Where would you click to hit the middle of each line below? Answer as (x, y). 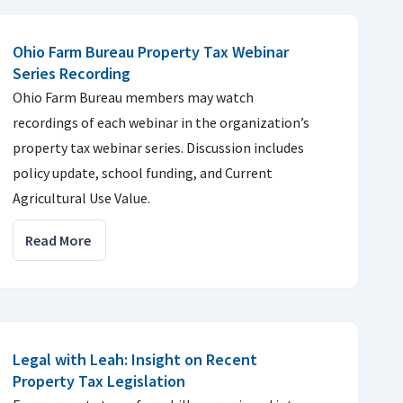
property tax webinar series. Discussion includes (158, 148)
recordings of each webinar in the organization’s (161, 122)
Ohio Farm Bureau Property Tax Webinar (151, 52)
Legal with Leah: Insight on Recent (135, 359)
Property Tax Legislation (99, 381)
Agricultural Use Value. (81, 198)
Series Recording (72, 73)
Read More (58, 240)
